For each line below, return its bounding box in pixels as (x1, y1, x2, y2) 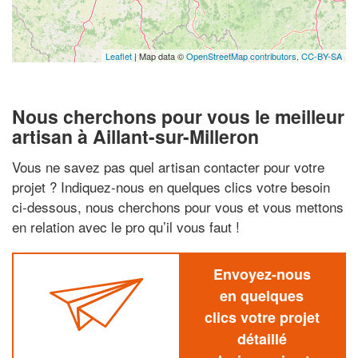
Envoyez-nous (213, 263, 311, 284)
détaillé (237, 328, 287, 349)
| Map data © (132, 50, 186, 62)
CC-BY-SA (301, 50, 342, 62)
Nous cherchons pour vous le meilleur (12, 103, 344, 129)
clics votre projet (204, 306, 320, 328)
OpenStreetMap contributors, (186, 50, 301, 62)
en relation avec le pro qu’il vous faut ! (12, 216, 240, 237)
